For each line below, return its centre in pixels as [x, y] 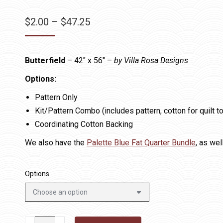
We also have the [56, 143]
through [106, 63]
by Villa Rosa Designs [151, 60]
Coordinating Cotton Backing [84, 124]
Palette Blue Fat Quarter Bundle [141, 143]
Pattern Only [56, 97]
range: [103, 35]
